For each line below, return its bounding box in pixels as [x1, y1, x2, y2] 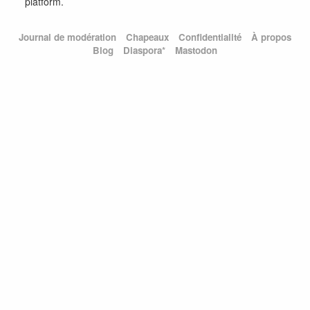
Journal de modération [19, 30, 116, 44]
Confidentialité [179, 30, 241, 44]
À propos [251, 30, 291, 44]
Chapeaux [126, 30, 169, 44]
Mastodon [175, 44, 217, 57]
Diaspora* [123, 44, 165, 57]
